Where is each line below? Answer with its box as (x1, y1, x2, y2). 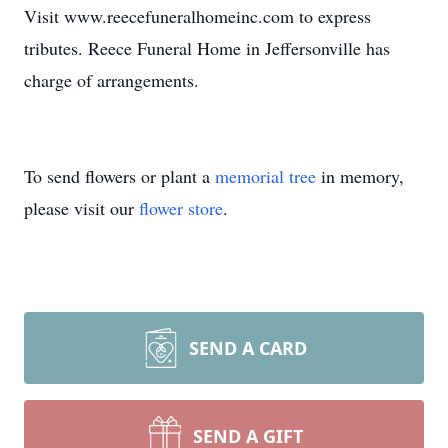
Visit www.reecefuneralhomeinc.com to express (24, 4, 371, 28)
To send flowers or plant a (24, 164, 215, 188)
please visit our (24, 196, 139, 220)
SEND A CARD (189, 336, 307, 360)
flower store (139, 196, 223, 220)
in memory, (316, 164, 404, 188)
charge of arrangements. (24, 68, 199, 92)
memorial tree (215, 164, 316, 188)
